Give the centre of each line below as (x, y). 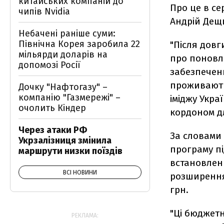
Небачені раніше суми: (67, 33)
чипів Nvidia (44, 11)
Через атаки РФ (53, 130)
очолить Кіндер (52, 108)
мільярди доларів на (63, 54)
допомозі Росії (49, 65)
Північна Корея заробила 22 (79, 44)
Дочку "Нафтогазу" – (63, 87)
